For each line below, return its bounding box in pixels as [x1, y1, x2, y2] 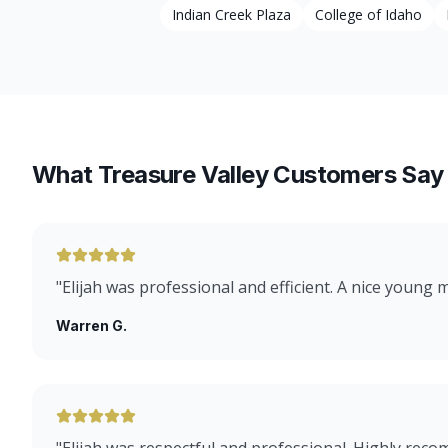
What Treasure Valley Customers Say [32, 160, 444, 189]
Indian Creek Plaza [172, 5, 291, 24]
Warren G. [56, 317, 127, 334]
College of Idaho [315, 5, 422, 24]
